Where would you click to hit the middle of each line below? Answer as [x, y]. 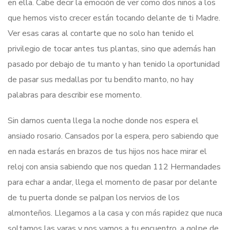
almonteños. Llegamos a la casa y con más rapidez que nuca [115, 213]
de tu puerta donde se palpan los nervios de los [94, 197]
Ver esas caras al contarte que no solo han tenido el [101, 33]
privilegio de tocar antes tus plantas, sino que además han [112, 49]
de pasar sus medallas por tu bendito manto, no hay [101, 79]
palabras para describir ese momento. [75, 95]
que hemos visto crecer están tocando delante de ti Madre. [114, 18]
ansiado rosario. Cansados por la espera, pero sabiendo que [113, 136]
